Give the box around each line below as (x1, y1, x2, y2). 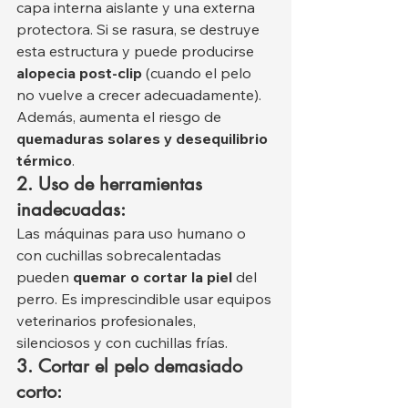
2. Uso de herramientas (16, 172, 208, 197)
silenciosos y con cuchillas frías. (16, 333, 228, 352)
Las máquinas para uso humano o (16, 224, 250, 243)
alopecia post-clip (16, 64, 142, 83)
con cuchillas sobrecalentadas (16, 246, 225, 265)
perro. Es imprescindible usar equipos (16, 290, 275, 309)
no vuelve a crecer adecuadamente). (16, 86, 265, 105)
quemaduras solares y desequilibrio (16, 129, 271, 148)
